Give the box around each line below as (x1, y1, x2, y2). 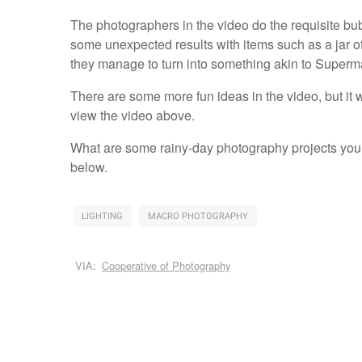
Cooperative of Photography (102, 258, 231, 274)
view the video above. (69, 106, 195, 125)
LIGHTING (81, 209, 123, 224)
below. (69, 158, 107, 177)
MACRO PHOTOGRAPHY (147, 209, 248, 224)
